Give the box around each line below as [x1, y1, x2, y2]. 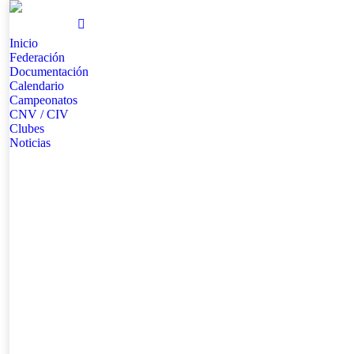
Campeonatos [9, 93, 77, 107]
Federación [9, 51, 65, 64]
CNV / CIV [9, 107, 69, 121]
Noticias [9, 136, 51, 149]
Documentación [9, 65, 88, 78]
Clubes [9, 122, 44, 135]
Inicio [9, 36, 38, 50]
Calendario [9, 79, 64, 92]
